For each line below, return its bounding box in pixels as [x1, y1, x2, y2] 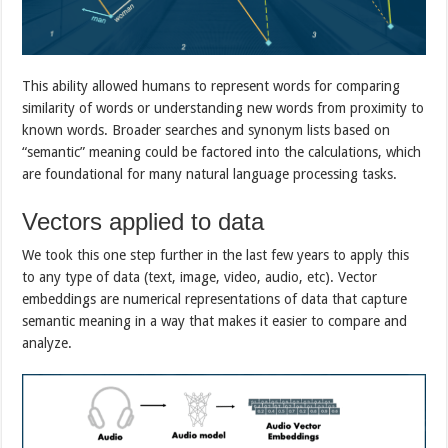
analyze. [22, 334, 73, 351]
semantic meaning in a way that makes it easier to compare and [22, 312, 408, 329]
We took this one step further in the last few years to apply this [22, 246, 410, 263]
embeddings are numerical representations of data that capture [22, 290, 408, 307]
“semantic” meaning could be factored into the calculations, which [22, 143, 422, 160]
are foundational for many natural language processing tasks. [22, 165, 398, 182]
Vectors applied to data [22, 207, 265, 235]
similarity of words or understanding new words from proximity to [22, 99, 425, 116]
